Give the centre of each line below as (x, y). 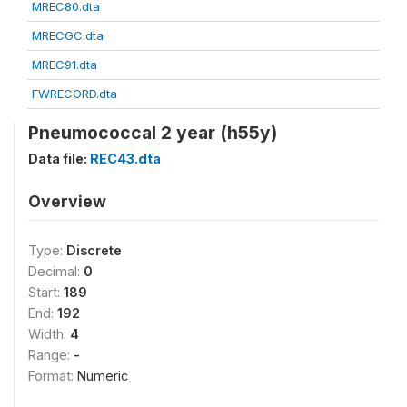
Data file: (59, 159)
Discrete (94, 251)
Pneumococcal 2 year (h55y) (153, 133)
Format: (53, 376)
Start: (46, 293)
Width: (49, 334)
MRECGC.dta (68, 36)
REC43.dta (125, 159)
